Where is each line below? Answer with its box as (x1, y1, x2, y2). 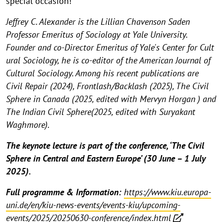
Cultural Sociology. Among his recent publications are (6, 67, 199, 79)
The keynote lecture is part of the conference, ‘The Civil (6, 140, 204, 152)
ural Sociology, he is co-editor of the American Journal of (6, 55, 211, 66)
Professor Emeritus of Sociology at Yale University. (6, 29, 187, 41)
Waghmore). (6, 119, 50, 131)
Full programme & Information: (6, 186, 124, 198)
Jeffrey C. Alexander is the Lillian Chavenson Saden (6, 16, 190, 28)
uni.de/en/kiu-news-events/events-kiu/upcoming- (6, 199, 180, 211)
